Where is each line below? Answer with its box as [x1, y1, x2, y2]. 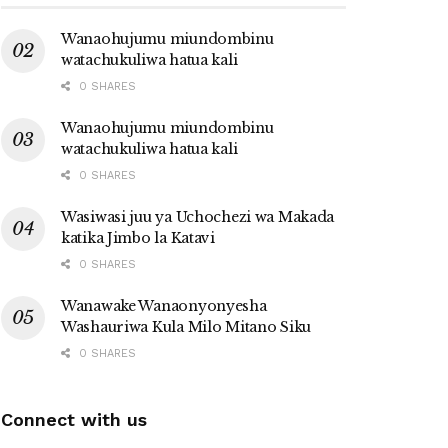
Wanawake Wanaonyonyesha [61, 297, 267, 315]
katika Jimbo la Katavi [61, 229, 215, 247]
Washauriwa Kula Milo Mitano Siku [61, 318, 312, 336]
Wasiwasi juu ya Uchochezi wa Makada [61, 208, 335, 226]
